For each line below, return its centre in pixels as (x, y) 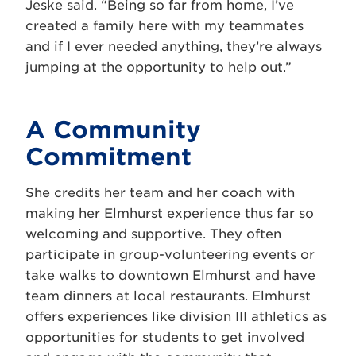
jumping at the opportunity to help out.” (159, 67)
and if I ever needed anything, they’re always (174, 46)
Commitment (108, 156)
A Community (113, 129)
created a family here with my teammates (164, 25)
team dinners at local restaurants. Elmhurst (168, 296)
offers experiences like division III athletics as (176, 316)
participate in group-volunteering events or (170, 254)
